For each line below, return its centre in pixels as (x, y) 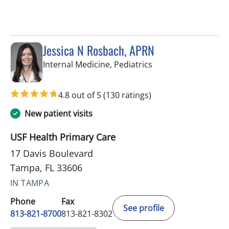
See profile (144, 208)
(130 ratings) (127, 95)
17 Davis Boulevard (52, 153)
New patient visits (59, 113)
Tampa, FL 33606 (46, 167)
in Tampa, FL (176, 64)
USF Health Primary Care (63, 137)
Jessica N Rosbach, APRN (99, 50)
